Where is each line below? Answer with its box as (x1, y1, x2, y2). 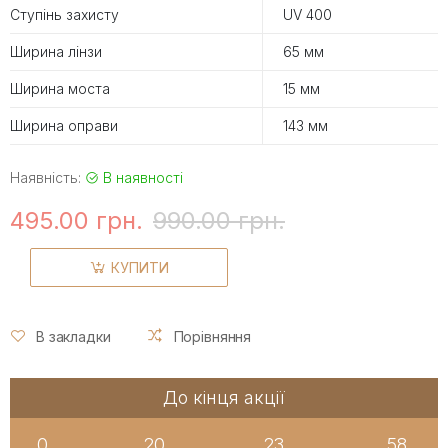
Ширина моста (10, 79, 110, 97)
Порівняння (173, 327, 252, 345)
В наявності (99, 168, 183, 186)
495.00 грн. (10, 205, 143, 235)
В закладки (36, 327, 111, 345)
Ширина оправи (10, 116, 118, 134)
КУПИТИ (111, 258, 169, 276)
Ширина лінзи (10, 42, 102, 60)
